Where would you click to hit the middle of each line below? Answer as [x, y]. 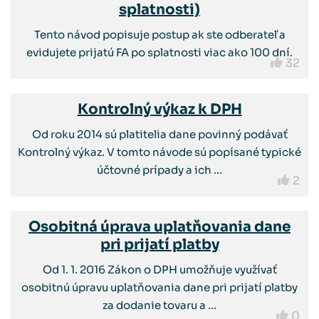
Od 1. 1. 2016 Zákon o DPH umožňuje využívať [159, 270]
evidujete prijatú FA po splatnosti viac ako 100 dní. [159, 52]
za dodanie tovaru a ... [159, 305]
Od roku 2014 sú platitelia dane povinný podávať [159, 134]
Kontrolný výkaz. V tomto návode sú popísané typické [159, 152]
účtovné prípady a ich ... [159, 170]
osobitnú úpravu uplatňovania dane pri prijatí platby [159, 287]
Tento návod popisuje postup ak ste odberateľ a [159, 35]
